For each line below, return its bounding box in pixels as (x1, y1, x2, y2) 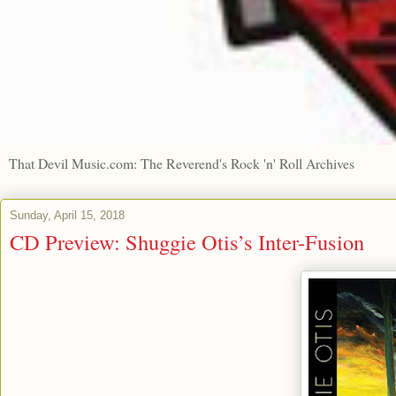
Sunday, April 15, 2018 (10, 208, 125, 222)
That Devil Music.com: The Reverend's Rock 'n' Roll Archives (9, 153, 354, 172)
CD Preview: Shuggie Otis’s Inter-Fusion (10, 226, 364, 256)
